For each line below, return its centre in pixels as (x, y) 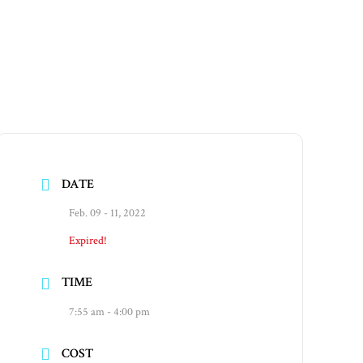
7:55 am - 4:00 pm (110, 312)
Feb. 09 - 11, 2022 (108, 214)
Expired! (88, 241)
